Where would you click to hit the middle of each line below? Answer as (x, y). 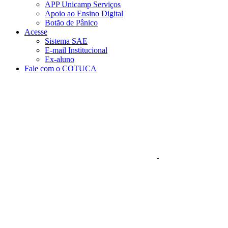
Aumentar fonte (183, 85)
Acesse (36, 32)
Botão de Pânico (71, 23)
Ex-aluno (60, 59)
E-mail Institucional (76, 50)
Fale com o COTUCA (61, 68)
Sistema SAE (66, 41)
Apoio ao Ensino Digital (84, 13)
